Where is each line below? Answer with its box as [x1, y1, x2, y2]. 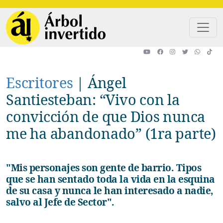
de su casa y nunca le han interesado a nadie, [6, 183, 214, 197]
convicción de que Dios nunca [6, 106, 205, 126]
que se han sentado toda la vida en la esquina [6, 172, 215, 186]
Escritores [14, 72, 73, 92]
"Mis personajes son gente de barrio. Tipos [6, 160, 19, 174]
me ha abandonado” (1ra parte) [6, 123, 216, 143]
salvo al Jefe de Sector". [6, 195, 114, 209]
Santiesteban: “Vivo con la [6, 89, 180, 109]
